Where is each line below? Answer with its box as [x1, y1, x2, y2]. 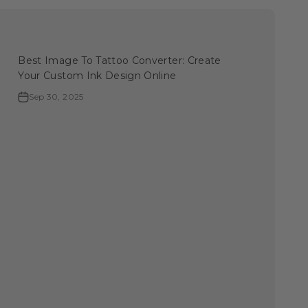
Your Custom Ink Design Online [18, 69, 177, 82]
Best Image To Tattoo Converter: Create [18, 54, 221, 67]
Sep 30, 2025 [29, 91, 84, 102]
